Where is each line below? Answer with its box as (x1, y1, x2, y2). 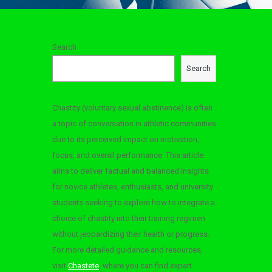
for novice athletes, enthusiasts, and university (52, 182, 213, 191)
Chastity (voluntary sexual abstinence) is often (52, 103, 212, 112)
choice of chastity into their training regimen (52, 214, 205, 223)
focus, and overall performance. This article (52, 151, 203, 160)
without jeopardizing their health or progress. (52, 229, 209, 239)
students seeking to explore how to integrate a (52, 198, 215, 207)
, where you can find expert (99, 261, 192, 270)
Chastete (68, 261, 99, 270)
